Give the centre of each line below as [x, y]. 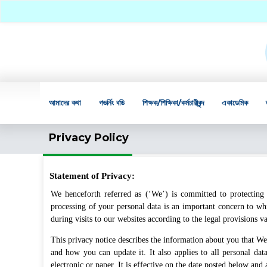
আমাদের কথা [65, 103]
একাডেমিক [235, 103]
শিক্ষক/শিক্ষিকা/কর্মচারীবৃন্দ [173, 103]
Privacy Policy [89, 138]
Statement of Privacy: [92, 176]
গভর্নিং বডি [112, 103]
